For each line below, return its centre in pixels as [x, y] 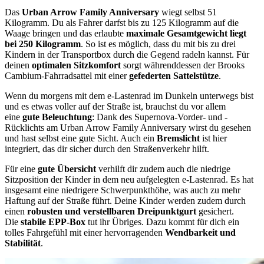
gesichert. [216, 212]
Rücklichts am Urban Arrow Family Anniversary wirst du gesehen [128, 128]
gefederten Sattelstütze [174, 76]
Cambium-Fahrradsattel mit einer [67, 76]
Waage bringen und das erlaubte [65, 34]
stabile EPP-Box [52, 222]
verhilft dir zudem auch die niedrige [164, 169]
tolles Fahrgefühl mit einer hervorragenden [85, 233]
